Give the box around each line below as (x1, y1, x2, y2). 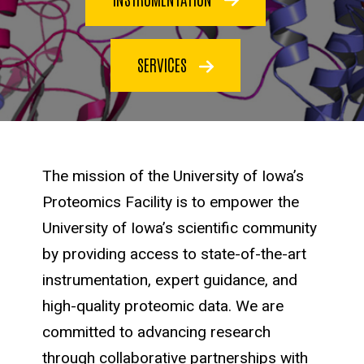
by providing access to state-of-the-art (42, 245, 306, 264)
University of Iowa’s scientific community (42, 219, 317, 238)
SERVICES (137, 54, 192, 76)
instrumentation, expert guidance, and (42, 271, 297, 290)
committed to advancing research (42, 323, 271, 342)
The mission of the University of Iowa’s (42, 167, 304, 186)
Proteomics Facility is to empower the (42, 193, 299, 212)
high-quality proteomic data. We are (42, 297, 284, 316)
